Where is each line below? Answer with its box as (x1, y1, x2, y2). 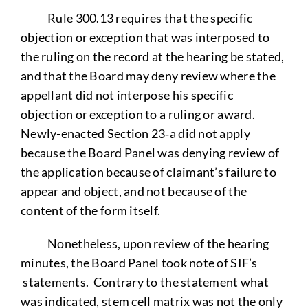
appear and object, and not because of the (20, 183, 247, 199)
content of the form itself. (20, 202, 161, 218)
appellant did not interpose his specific (20, 87, 233, 102)
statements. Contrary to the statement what (20, 274, 269, 289)
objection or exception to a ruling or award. (20, 106, 258, 122)
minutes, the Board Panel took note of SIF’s (20, 254, 258, 270)
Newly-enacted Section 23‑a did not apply (20, 125, 250, 141)
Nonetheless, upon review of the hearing (20, 235, 269, 251)
